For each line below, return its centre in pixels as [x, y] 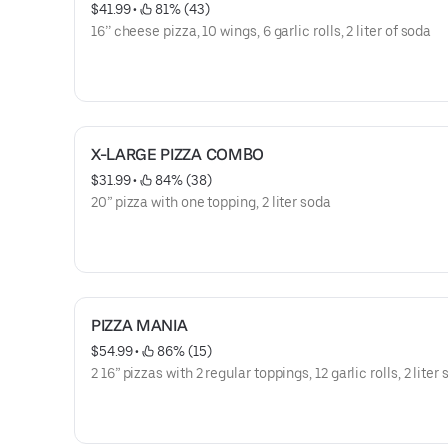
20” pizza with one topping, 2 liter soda [211, 202]
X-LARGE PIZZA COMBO [177, 154]
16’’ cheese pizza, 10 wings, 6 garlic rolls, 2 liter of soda [261, 31]
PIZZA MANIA [139, 325]
